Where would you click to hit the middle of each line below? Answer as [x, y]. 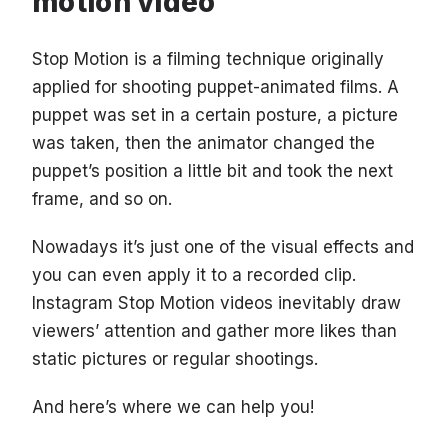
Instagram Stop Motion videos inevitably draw [216, 303]
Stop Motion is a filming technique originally [208, 59]
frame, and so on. [102, 199]
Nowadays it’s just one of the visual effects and [223, 247]
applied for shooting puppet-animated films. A [215, 87]
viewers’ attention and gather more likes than [214, 331]
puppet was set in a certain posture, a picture [215, 115]
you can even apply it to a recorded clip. [194, 275]
